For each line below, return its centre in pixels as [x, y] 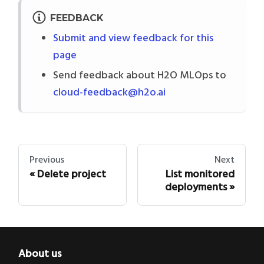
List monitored [200, 175]
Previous [47, 160]
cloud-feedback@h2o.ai [109, 93]
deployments [196, 188]
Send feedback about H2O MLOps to [140, 75]
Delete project [72, 175]
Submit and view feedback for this [133, 39]
